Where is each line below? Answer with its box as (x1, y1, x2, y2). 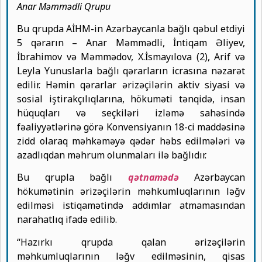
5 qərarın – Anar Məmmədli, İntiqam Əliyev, (17, 36, 245, 49)
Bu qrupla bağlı (17, 171, 128, 184)
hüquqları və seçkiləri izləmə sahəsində (17, 106, 245, 119)
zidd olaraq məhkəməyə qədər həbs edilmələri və (17, 134, 245, 147)
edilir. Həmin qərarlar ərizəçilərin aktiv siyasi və (17, 78, 245, 91)
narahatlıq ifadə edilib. (17, 213, 117, 226)
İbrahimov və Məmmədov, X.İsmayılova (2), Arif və (17, 50, 245, 63)
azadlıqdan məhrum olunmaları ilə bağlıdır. (17, 148, 206, 161)
